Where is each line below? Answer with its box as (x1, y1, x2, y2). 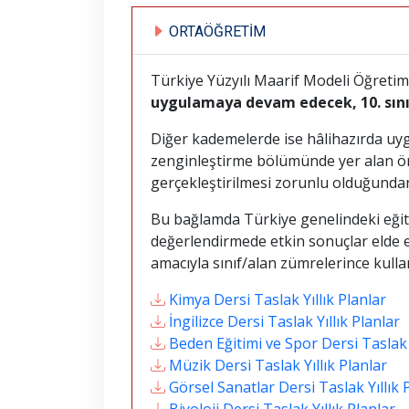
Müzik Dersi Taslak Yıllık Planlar (169, 355, 387, 375)
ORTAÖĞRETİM (165, 22, 266, 40)
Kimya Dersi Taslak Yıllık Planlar (169, 289, 386, 309)
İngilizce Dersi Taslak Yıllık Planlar (169, 311, 400, 331)
